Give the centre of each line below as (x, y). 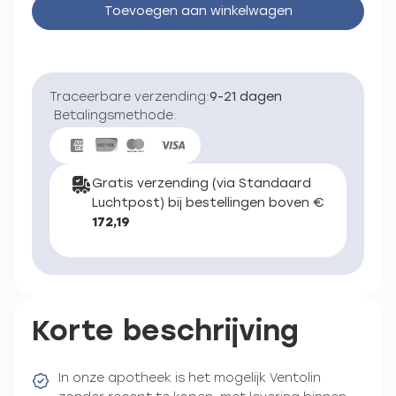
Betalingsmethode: (115, 115)
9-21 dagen (246, 97)
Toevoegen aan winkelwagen (198, 11)
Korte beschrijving (165, 330)
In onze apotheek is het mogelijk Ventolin (190, 377)
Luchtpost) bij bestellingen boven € (208, 202)
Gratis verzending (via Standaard (202, 183)
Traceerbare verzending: (129, 97)
